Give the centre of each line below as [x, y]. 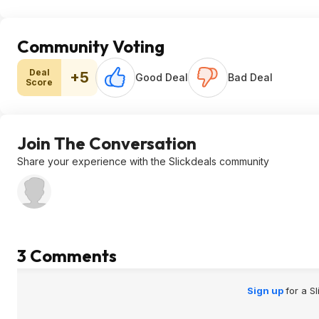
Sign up [266, 291]
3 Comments [67, 256]
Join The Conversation [107, 143]
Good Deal [162, 77]
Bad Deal [250, 77]
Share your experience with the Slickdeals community [143, 161]
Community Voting [91, 46]
